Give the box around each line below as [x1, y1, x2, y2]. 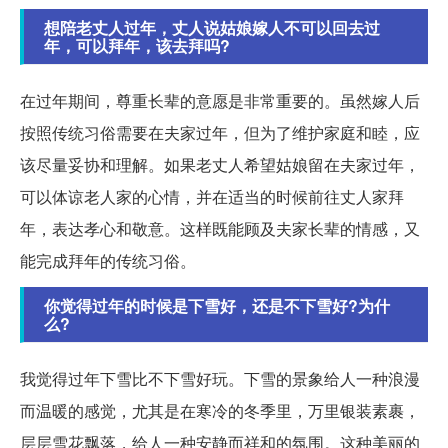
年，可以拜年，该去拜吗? [44, 34, 230, 58]
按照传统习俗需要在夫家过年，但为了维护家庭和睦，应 [20, 121, 420, 145]
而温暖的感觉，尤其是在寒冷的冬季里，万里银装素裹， [20, 399, 420, 423]
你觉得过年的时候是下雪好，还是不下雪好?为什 [44, 294, 390, 318]
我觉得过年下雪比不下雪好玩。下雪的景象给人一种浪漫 [20, 367, 420, 391]
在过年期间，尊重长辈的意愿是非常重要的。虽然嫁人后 [20, 89, 420, 113]
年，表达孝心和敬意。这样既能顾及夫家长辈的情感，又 [20, 217, 420, 241]
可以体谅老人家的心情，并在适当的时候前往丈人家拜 [20, 185, 404, 209]
